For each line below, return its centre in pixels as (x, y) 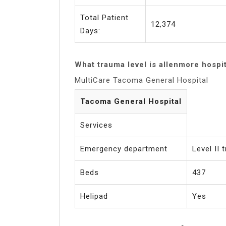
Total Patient (104, 17)
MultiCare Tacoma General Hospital (142, 80)
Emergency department (124, 149)
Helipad (94, 196)
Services (96, 125)
